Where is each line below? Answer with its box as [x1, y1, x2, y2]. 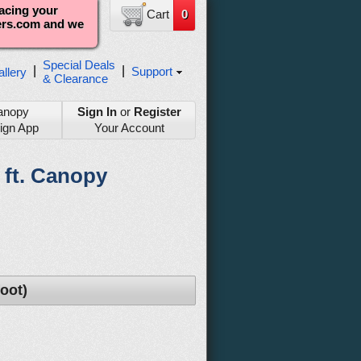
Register [133, 105, 181, 118]
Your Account [93, 121, 164, 135]
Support [131, 64, 172, 78]
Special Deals [43, 58, 115, 72]
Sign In [77, 105, 117, 118]
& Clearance [43, 72, 108, 85]
